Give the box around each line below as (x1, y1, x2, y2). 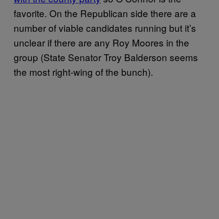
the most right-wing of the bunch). (14, 65, 153, 78)
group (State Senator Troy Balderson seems (14, 50, 198, 64)
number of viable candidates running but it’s (14, 21, 196, 34)
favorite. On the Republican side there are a (14, 6, 196, 20)
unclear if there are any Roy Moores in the (14, 35, 189, 49)
